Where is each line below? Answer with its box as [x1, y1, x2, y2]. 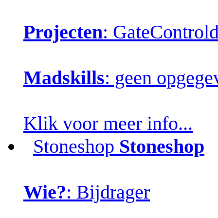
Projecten [23, 20, 103, 43]
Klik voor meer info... [23, 112, 193, 134]
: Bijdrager [66, 181, 150, 203]
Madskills [23, 66, 105, 89]
